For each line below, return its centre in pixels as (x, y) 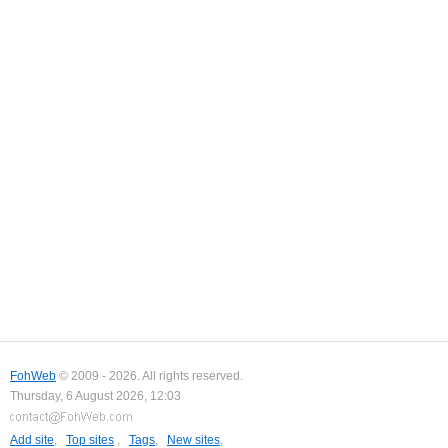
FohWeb (33, 376)
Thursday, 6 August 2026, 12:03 (95, 396)
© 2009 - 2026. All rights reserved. (149, 376)
